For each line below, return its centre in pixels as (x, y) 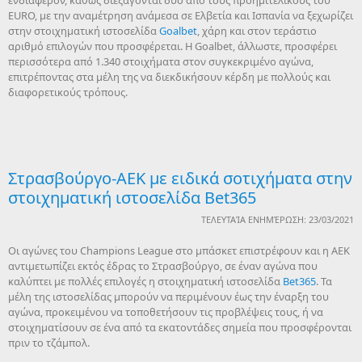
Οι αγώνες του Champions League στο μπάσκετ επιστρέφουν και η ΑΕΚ (179, 250)
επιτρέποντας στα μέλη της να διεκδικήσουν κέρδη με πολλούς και (169, 77)
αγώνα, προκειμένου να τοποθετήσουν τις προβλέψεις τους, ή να (166, 312)
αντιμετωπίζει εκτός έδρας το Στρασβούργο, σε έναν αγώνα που (163, 266)
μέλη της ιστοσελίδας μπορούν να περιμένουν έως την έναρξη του (168, 297)
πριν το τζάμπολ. (49, 343)
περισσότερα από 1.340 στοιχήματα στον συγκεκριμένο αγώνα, (161, 61)
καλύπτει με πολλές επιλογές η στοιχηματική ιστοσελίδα (145, 281)
